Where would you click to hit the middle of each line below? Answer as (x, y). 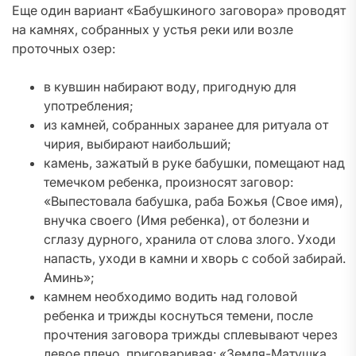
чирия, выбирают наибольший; (137, 144)
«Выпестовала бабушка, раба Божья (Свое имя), (193, 201)
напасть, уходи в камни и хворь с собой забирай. (195, 258)
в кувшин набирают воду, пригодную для (170, 87)
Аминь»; (69, 277)
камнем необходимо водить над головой (170, 296)
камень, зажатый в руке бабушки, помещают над (194, 163)
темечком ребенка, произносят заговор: (168, 182)
